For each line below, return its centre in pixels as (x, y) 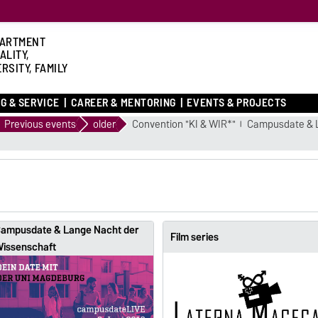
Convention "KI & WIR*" (184, 124)
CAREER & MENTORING (123, 103)
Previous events (40, 124)
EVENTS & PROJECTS (237, 103)
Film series (194, 237)
